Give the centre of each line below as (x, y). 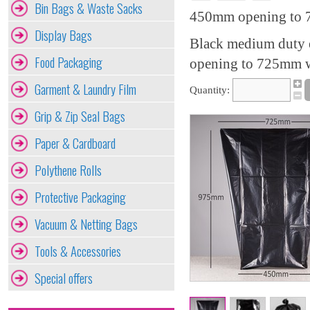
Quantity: (210, 90)
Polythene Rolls (68, 170)
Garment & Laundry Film (85, 89)
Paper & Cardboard (75, 143)
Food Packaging (69, 62)
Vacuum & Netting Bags (86, 224)
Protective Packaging (80, 197)
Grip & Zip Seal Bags (80, 116)
